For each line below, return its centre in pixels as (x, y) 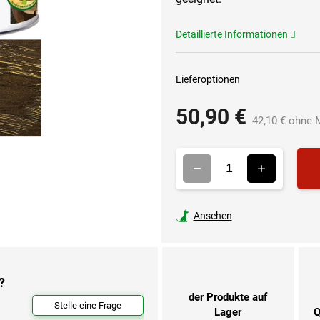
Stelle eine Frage (88, 305)
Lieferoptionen (207, 79)
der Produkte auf (228, 297)
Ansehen (212, 215)
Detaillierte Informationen (231, 34)
